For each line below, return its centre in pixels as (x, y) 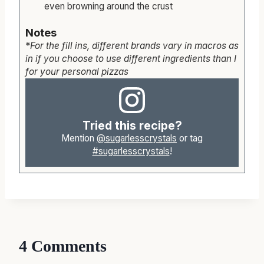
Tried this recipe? (132, 125)
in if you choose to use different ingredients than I (131, 59)
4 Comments (63, 246)
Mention (79, 138)
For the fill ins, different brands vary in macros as (134, 46)
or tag (190, 138)
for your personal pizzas (77, 72)
